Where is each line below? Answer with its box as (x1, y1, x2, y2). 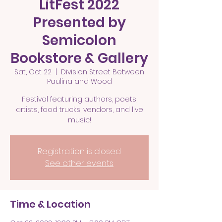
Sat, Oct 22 (14, 67, 52, 77)
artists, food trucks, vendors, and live (15, 105, 143, 114)
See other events (45, 158, 113, 169)
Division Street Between (61, 67, 144, 77)
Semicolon (42, 31, 116, 50)
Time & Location (10, 197, 91, 211)
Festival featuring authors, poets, (21, 94, 137, 104)
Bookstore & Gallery (10, 49, 148, 68)
